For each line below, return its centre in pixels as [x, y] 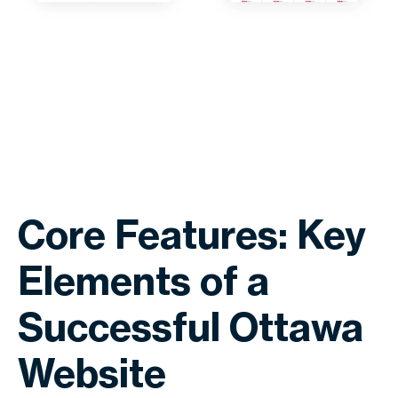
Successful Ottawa [191, 326]
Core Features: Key [192, 234]
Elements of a [143, 280]
